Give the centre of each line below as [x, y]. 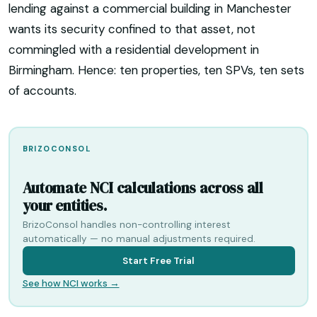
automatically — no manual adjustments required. [139, 239]
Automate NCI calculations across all [143, 188]
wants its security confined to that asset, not [132, 29]
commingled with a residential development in [134, 50]
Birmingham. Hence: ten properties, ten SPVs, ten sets [156, 70]
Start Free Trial [158, 261]
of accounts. [42, 91]
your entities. [65, 206]
